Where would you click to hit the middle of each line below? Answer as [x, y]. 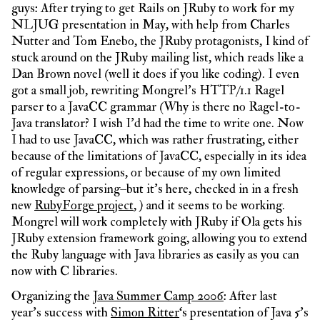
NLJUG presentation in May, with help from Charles [151, 25]
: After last [250, 296]
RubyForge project [84, 205]
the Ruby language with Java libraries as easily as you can [155, 255]
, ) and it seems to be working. [209, 205]
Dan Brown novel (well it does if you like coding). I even [155, 74]
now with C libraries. [65, 271]
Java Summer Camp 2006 [158, 296]
